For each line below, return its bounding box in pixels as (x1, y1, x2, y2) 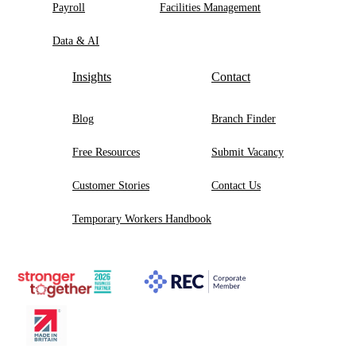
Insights (72, 70, 111, 84)
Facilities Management (160, 2, 261, 14)
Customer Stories (72, 180, 149, 192)
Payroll (52, 2, 85, 14)
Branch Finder (211, 113, 276, 126)
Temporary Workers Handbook (72, 213, 211, 226)
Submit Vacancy (211, 146, 284, 159)
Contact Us (211, 180, 261, 192)
